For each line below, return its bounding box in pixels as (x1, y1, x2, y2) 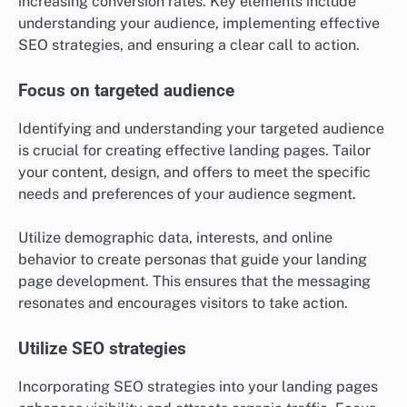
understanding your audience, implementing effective (18, 14, 380, 32)
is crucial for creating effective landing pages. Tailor (18, 141, 371, 159)
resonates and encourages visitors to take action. (18, 294, 348, 313)
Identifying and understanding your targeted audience (18, 119, 384, 137)
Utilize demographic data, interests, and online (18, 229, 333, 247)
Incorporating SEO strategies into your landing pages (18, 378, 378, 396)
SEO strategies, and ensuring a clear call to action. (18, 35, 360, 54)
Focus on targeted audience (18, 80, 234, 101)
